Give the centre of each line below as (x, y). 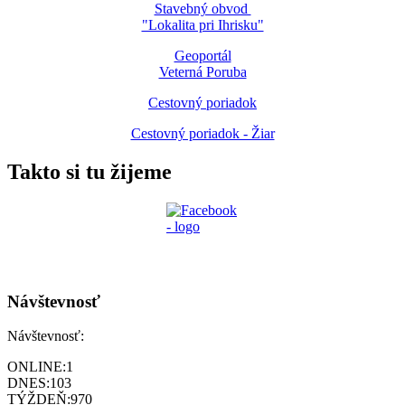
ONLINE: (37, 367)
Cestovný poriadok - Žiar (202, 134)
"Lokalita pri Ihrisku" (202, 25)
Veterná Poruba (202, 72)
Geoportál (202, 56)
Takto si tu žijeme (89, 172)
